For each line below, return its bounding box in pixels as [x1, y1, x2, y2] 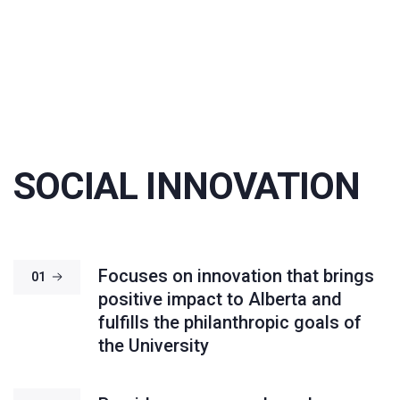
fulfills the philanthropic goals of [98, 312, 362, 334]
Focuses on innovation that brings [98, 265, 374, 287]
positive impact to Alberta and [98, 288, 342, 311]
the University [98, 335, 209, 357]
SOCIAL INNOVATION [13, 164, 361, 209]
